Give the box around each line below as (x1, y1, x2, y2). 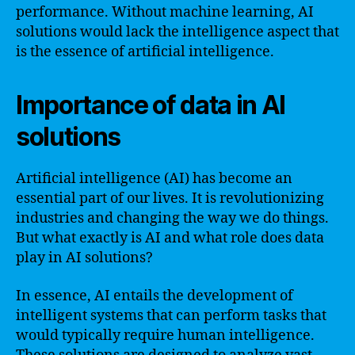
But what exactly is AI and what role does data (16, 229, 324, 247)
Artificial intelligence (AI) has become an (16, 170, 292, 188)
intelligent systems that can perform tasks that (16, 306, 326, 325)
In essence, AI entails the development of (16, 286, 293, 305)
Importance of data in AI (16, 90, 286, 120)
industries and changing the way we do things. (16, 209, 329, 227)
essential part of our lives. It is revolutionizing (16, 189, 324, 208)
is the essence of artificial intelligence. (16, 43, 274, 61)
